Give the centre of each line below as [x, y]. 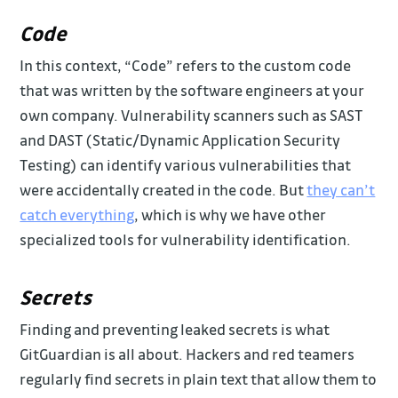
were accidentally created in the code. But [163, 189]
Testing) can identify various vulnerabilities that [186, 164]
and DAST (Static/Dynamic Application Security [180, 139]
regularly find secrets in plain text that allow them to [199, 379]
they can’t [341, 189]
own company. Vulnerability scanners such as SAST [191, 115]
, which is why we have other [231, 214]
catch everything [77, 214]
